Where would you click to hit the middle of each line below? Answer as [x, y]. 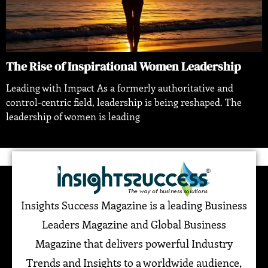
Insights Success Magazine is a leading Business [134, 205]
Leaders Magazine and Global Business [134, 224]
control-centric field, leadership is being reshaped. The [124, 102]
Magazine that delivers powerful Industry [134, 243]
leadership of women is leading [73, 117]
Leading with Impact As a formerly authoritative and [120, 88]
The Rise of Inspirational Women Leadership [124, 67]
